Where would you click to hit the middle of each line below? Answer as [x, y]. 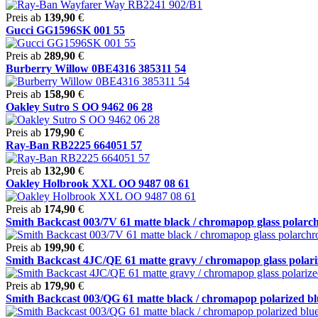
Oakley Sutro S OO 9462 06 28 [79, 106]
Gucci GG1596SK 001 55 [65, 30]
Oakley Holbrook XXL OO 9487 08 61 [98, 183]
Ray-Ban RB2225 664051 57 [74, 145]
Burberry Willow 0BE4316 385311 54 [96, 68]
